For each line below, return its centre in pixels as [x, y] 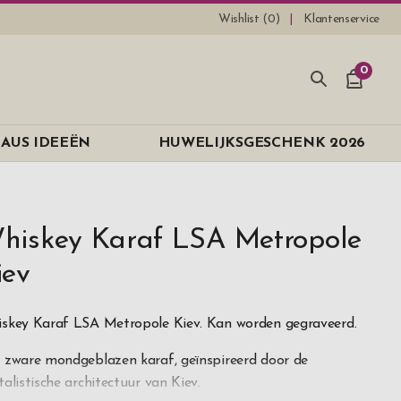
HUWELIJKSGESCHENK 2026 [261, 143]
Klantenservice [341, 19]
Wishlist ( [243, 19]
